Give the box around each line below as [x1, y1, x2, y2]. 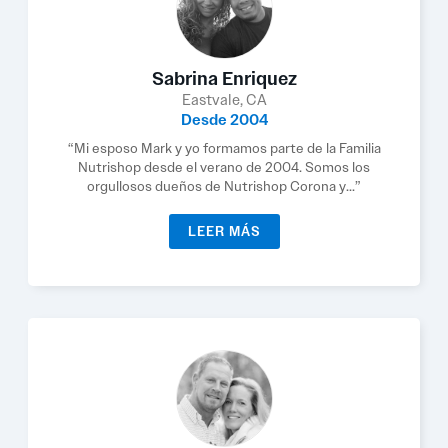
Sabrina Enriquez [151, 67, 297, 91]
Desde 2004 [180, 110, 268, 130]
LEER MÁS [187, 223, 261, 240]
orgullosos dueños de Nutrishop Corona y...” [87, 177, 361, 195]
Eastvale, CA [181, 90, 267, 110]
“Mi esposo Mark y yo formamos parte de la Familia [67, 139, 381, 157]
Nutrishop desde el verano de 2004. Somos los [78, 158, 370, 176]
